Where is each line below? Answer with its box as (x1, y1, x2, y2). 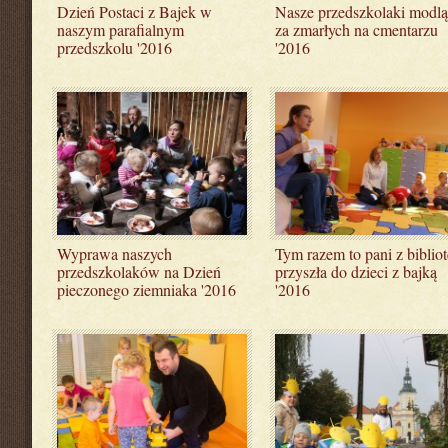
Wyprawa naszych (57, 242, 172, 264)
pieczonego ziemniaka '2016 (57, 278, 236, 300)
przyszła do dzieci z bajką (274, 260, 437, 282)
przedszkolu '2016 (57, 37, 172, 58)
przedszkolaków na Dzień (57, 260, 221, 282)
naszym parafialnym (57, 19, 184, 40)
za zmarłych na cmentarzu (274, 19, 438, 40)
